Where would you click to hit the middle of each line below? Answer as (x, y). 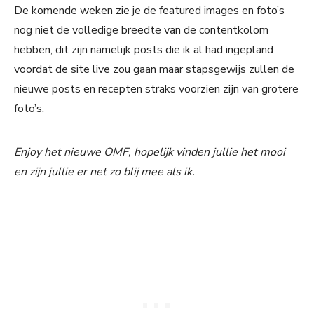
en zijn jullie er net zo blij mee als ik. (104, 172)
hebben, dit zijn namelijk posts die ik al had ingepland (144, 50)
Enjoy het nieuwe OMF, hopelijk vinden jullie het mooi (150, 152)
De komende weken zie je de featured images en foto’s (149, 11)
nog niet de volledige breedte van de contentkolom (141, 30)
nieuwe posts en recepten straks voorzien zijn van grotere (156, 89)
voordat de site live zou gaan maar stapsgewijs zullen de (154, 70)
